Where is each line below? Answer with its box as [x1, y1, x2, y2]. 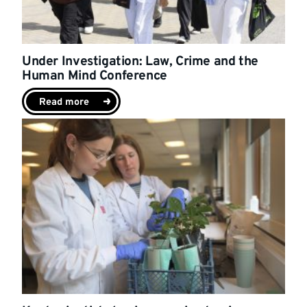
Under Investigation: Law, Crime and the [22, 53, 259, 70]
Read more [39, 95, 89, 109]
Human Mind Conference [22, 67, 167, 84]
